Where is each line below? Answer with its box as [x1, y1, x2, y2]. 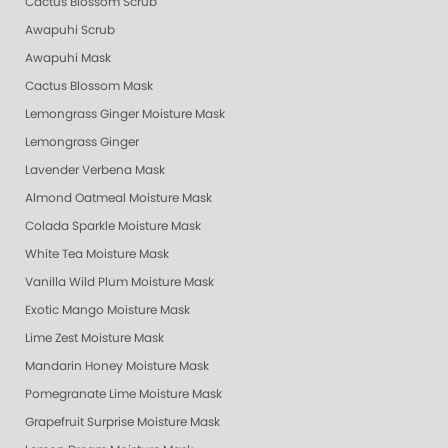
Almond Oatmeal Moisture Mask [25, 191, 212, 204]
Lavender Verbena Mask [25, 163, 165, 176]
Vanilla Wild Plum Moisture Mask [25, 275, 214, 288]
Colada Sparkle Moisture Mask [25, 219, 201, 232]
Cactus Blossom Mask [25, 79, 153, 92]
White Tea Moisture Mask [25, 247, 169, 260]
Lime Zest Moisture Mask [25, 331, 164, 344]
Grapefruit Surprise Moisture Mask [25, 415, 220, 428]
